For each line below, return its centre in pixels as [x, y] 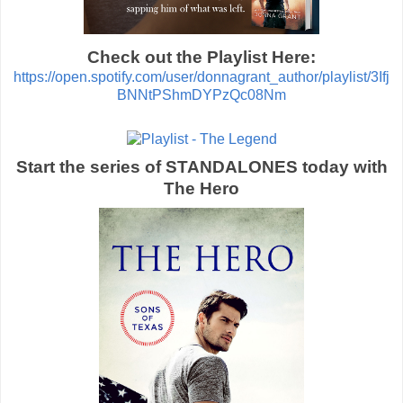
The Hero [201, 188]
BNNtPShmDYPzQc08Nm [201, 94]
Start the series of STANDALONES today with [201, 166]
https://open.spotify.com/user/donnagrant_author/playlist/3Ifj [201, 76]
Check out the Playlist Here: [201, 57]
